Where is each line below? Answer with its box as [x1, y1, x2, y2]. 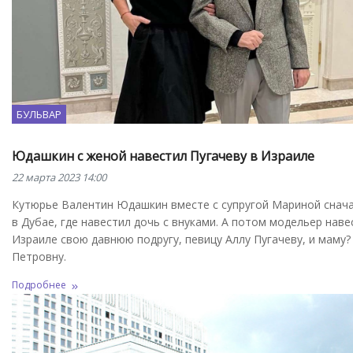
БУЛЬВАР [17, 106, 61, 121]
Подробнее [12, 277, 66, 292]
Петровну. [12, 248, 66, 264]
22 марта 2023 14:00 [12, 169, 106, 184]
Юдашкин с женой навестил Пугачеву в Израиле [12, 147, 314, 165]
